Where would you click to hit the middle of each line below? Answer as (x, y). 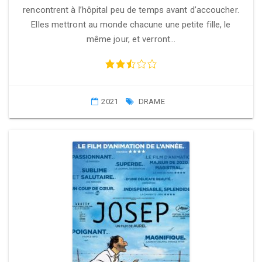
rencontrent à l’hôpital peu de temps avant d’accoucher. (131, 10)
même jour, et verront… (131, 39)
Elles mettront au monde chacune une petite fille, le (131, 25)
